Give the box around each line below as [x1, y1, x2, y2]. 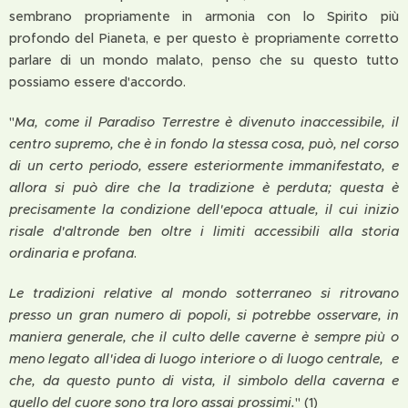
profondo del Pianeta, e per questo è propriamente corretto [9, 30, 399, 46]
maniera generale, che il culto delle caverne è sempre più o [9, 329, 399, 345]
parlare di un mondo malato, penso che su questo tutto [9, 52, 399, 68]
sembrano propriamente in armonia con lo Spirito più [9, 8, 399, 25]
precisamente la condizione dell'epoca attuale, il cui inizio [9, 201, 399, 218]
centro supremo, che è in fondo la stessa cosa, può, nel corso [9, 136, 399, 152]
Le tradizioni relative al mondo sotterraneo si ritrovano [9, 285, 399, 301]
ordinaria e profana [9, 245, 134, 261]
